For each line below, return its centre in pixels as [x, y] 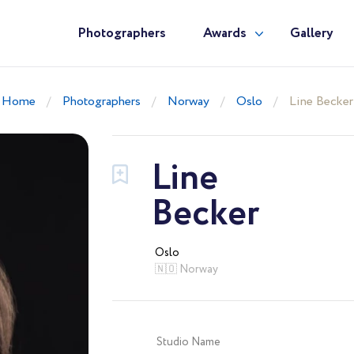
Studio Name [188, 342]
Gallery [311, 34]
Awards [224, 34]
